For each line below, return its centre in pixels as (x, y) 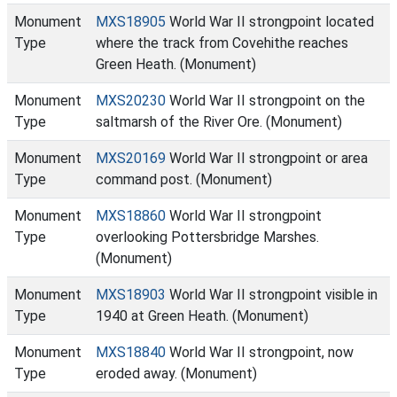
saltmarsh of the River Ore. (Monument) (219, 122)
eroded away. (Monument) (176, 374)
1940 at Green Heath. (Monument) (202, 316)
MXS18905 (131, 22)
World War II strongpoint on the (265, 101)
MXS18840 (131, 352)
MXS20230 (131, 101)
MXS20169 (131, 158)
